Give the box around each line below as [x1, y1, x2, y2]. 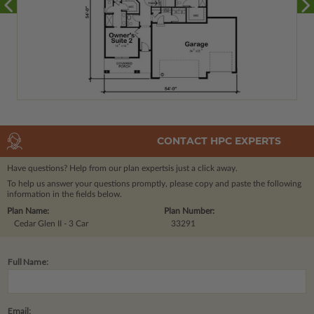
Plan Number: [164, 206, 214, 215]
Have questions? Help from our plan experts [7, 163, 168, 172]
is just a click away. [168, 163, 238, 172]
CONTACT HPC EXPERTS [157, 135, 281, 148]
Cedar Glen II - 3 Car [14, 219, 88, 228]
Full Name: [8, 256, 48, 267]
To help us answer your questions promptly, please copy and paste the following [7, 179, 301, 188]
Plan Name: [7, 206, 49, 215]
